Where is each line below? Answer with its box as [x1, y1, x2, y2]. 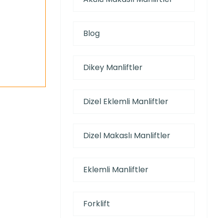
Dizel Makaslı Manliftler [83, 129, 170, 141]
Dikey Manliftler [83, 61, 143, 73]
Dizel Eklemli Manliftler [83, 95, 168, 107]
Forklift [83, 198, 110, 209]
